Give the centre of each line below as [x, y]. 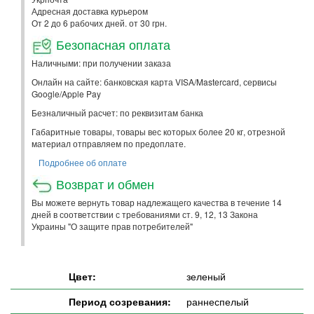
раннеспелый [218, 301]
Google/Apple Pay [66, 93]
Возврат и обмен [103, 183]
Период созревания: [120, 301]
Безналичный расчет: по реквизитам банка [117, 112]
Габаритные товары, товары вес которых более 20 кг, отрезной [158, 131]
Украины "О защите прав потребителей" [112, 226]
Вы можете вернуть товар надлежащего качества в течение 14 [157, 202]
